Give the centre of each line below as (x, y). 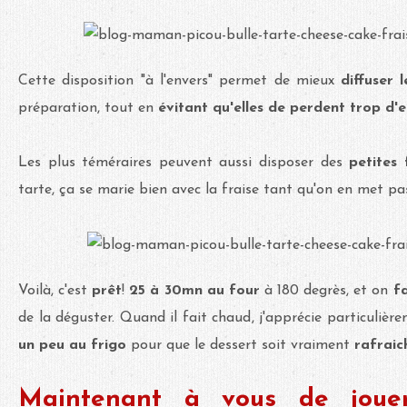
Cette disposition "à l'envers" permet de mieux (180, 80)
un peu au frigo (72, 345)
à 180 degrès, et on (324, 290)
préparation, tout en (88, 108)
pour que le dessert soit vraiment (240, 345)
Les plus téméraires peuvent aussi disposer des (184, 162)
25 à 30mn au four (194, 290)
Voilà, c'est (55, 290)
